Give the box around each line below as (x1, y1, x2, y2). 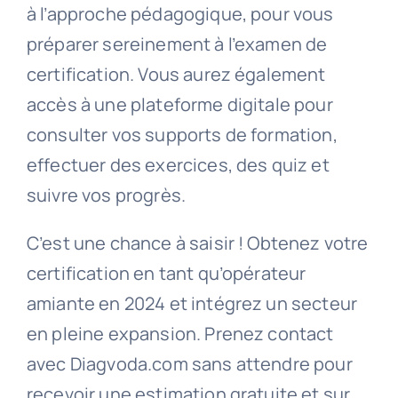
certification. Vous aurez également (26, 62, 326, 87)
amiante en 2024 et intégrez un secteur (26, 291, 358, 316)
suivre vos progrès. (26, 183, 187, 208)
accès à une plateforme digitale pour (26, 92, 333, 117)
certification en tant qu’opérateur (26, 261, 306, 286)
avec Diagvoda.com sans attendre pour (26, 352, 353, 377)
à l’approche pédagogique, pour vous (26, 2, 334, 27)
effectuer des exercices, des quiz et (26, 153, 330, 178)
